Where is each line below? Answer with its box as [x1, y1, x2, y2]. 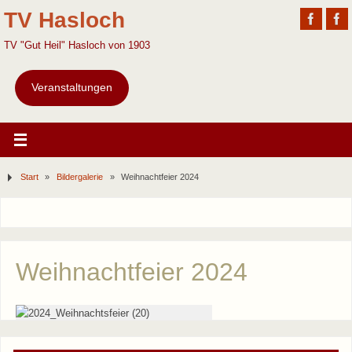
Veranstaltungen [31, 81, 112, 94]
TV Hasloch [4, 8, 125, 32]
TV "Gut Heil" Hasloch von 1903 [4, 40, 150, 51]
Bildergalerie [56, 171, 103, 181]
